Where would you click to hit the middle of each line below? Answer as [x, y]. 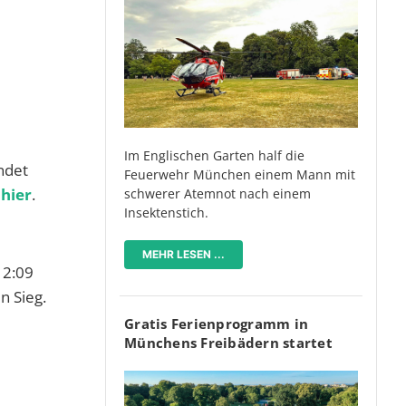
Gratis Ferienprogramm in [216, 324]
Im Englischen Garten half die [214, 156]
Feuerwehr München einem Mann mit [240, 175]
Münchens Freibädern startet [228, 343]
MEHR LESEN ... [184, 255]
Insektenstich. [166, 213]
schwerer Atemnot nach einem [217, 194]
